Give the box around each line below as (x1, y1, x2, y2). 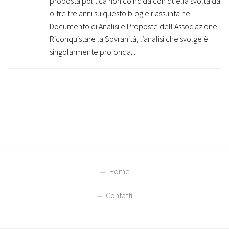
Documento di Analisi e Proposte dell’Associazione (50, 21, 217, 32)
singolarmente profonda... (50, 47, 135, 57)
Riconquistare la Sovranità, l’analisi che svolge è (50, 34, 208, 44)
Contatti (106, 190, 132, 200)
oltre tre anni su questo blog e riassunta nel (50, 8, 192, 19)
